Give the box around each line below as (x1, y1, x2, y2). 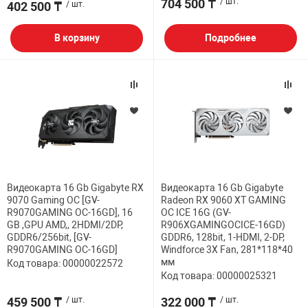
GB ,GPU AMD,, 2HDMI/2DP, (7, 219, 123, 231)
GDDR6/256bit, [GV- (7, 232, 91, 243)
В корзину (54, 32, 100, 44)
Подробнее (205, 32, 256, 44)
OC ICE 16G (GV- (161, 207, 231, 219)
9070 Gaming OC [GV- (7, 195, 100, 206)
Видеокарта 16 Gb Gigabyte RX (7, 182, 144, 194)
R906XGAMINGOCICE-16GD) (161, 219, 285, 231)
